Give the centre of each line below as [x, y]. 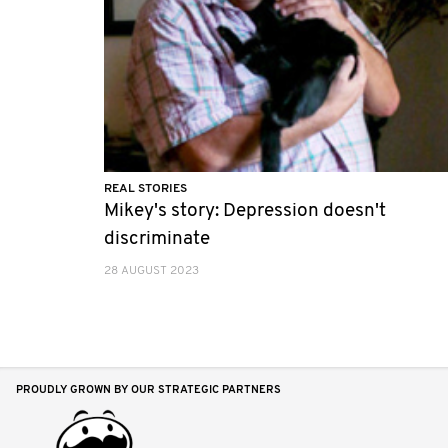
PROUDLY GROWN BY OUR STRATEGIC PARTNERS [148, 391]
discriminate [157, 240]
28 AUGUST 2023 [151, 271]
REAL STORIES [145, 189]
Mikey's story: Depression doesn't [245, 212]
